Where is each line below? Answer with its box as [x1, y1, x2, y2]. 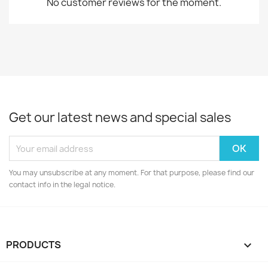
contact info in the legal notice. [9, 179, 115, 190]
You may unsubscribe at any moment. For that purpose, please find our [9, 167, 254, 178]
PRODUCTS [6, 238, 61, 252]
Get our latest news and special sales [9, 109, 231, 127]
